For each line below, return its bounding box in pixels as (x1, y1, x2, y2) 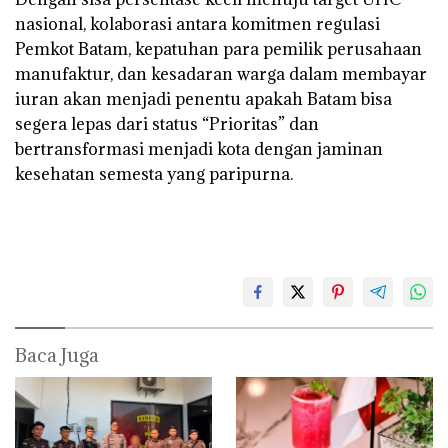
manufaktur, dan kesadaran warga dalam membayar (15, 63, 427, 86)
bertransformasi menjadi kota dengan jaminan (15, 138, 383, 161)
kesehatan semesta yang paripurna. (15, 163, 297, 186)
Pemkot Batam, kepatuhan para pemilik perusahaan (15, 38, 422, 61)
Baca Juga (15, 343, 99, 368)
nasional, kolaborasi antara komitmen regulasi (15, 13, 380, 36)
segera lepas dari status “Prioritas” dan (15, 113, 319, 136)
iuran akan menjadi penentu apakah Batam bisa (15, 88, 392, 111)
